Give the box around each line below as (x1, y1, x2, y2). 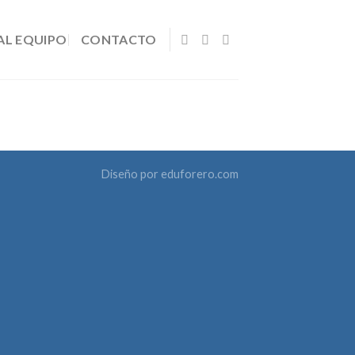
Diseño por (101, 166, 161, 181)
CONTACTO (81, 32, 157, 47)
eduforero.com (161, 166, 239, 181)
